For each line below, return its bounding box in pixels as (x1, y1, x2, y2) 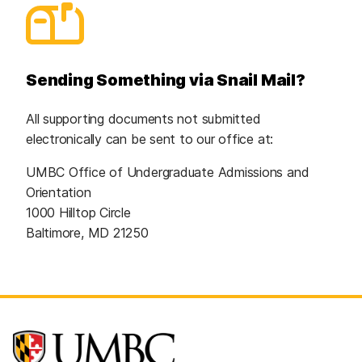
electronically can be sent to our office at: (26, 130, 274, 147)
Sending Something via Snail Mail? (26, 69, 305, 90)
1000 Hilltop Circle (26, 204, 131, 221)
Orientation (26, 183, 91, 200)
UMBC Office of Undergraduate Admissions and (26, 163, 309, 180)
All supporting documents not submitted (26, 110, 261, 127)
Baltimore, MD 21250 (26, 224, 149, 241)
